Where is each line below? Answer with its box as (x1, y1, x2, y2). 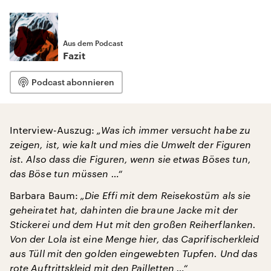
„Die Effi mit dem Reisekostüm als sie (80, 189, 251, 201)
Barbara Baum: (10, 189, 81, 201)
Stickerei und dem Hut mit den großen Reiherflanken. (10, 218, 256, 230)
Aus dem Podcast (63, 39, 123, 47)
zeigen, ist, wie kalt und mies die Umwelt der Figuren (10, 139, 252, 150)
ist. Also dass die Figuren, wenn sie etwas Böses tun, (10, 153, 252, 165)
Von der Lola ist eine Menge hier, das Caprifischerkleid (10, 233, 260, 244)
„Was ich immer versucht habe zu (97, 124, 250, 135)
